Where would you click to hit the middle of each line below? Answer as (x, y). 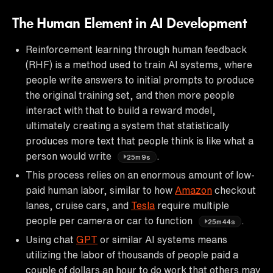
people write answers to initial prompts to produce (140, 80)
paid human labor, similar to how (100, 190)
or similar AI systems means (162, 239)
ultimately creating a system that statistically (128, 125)
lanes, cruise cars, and (78, 205)
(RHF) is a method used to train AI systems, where (139, 64)
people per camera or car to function (110, 220)
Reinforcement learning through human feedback (136, 49)
